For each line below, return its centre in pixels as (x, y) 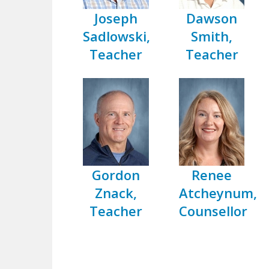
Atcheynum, (218, 192)
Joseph (116, 18)
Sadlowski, (116, 36)
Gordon (116, 174)
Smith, (212, 36)
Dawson (212, 18)
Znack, (116, 192)
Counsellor (213, 210)
